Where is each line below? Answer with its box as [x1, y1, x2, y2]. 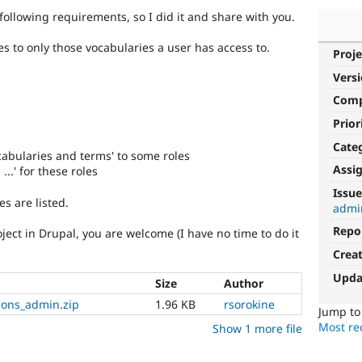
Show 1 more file [213, 320, 302, 336]
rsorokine [224, 296, 275, 312]
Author [224, 275, 263, 291]
